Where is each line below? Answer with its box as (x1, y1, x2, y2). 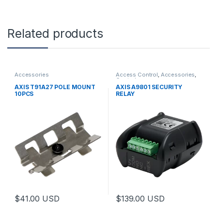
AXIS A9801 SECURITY (115, 83, 183, 91)
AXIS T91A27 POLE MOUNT (14, 83, 95, 91)
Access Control (115, 71, 158, 78)
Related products (7, 26, 103, 41)
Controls (115, 77, 139, 84)
